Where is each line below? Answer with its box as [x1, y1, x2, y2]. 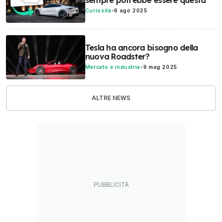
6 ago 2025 [114, 7, 148, 13]
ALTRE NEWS [92, 94, 130, 102]
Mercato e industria [85, 64, 140, 70]
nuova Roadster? [85, 52, 150, 62]
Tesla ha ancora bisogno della [85, 43, 198, 53]
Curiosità [85, 7, 111, 13]
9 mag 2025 [143, 64, 178, 70]
